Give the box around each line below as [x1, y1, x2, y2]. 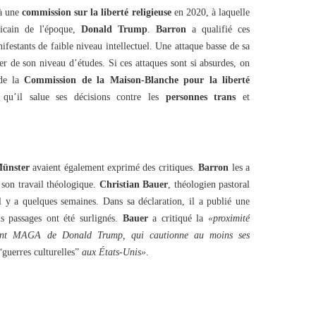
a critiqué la [147, 213, 209, 224]
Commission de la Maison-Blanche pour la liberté [24, 75, 250, 85]
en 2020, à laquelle [171, 7, 250, 18]
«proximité [208, 213, 250, 224]
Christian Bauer [99, 179, 168, 190]
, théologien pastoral [168, 179, 250, 190]
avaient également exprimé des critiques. [29, 162, 199, 173]
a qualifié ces [186, 24, 250, 35]
